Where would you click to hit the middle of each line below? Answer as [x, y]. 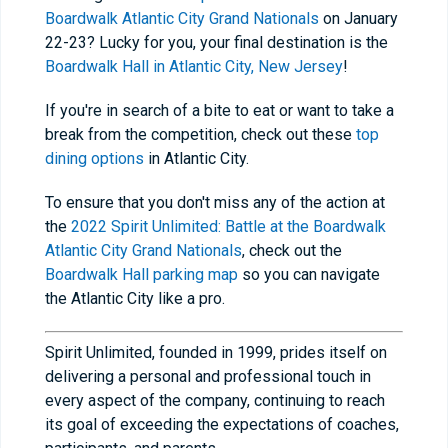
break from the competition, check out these [200, 134]
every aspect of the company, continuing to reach [215, 400]
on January [358, 18]
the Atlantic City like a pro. [135, 298]
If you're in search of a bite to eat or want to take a [219, 110]
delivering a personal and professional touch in [208, 376]
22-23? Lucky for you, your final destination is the [216, 42]
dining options [94, 158]
